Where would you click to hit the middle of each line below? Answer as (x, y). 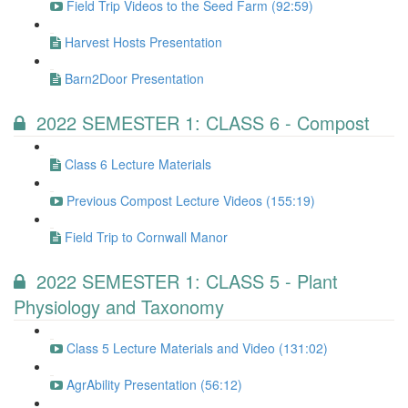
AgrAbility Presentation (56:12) (154, 384)
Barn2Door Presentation (134, 78)
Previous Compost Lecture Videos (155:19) (191, 200)
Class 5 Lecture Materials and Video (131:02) (197, 348)
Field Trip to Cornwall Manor (146, 237)
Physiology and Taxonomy (119, 306)
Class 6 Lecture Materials (138, 164)
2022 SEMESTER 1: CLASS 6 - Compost (203, 122)
